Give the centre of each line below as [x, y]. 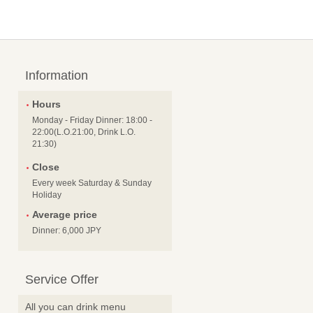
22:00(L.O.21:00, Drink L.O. [84, 132]
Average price [65, 215]
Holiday [47, 195]
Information [57, 76]
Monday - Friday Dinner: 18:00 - [92, 121]
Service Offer [62, 280]
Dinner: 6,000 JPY [67, 231]
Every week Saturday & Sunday [92, 183]
